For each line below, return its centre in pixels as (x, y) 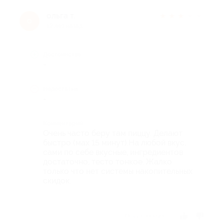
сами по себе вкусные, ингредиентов (113, 152)
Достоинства (62, 54)
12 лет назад (64, 26)
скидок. (57, 181)
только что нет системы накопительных (118, 171)
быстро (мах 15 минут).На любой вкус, (114, 143)
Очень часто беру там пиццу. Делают (113, 133)
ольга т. (61, 16)
